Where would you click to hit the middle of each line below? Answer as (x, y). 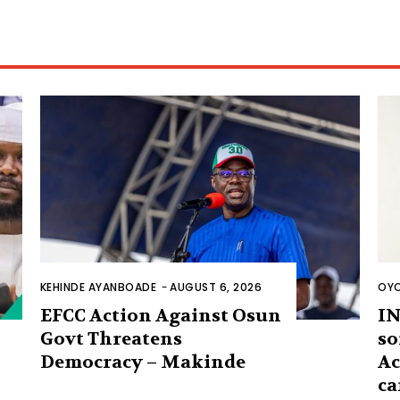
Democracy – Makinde (142, 362)
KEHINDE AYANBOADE (98, 287)
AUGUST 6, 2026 (216, 287)
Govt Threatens (111, 339)
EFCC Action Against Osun (160, 316)
